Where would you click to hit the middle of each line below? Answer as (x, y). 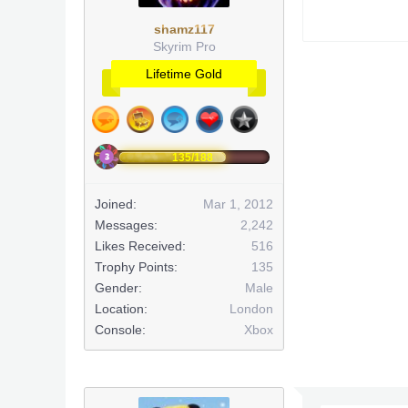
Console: (120, 330)
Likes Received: (140, 246)
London (251, 309)
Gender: (118, 288)
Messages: (126, 225)
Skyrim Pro (184, 46)
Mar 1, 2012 (238, 204)
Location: (121, 309)
